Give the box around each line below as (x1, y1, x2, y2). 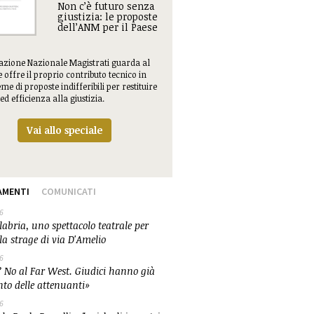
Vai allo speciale (26, 123, 102, 137)
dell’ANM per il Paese (57, 20, 158, 34)
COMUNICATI (41, 184, 96, 198)
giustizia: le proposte (57, 10, 158, 23)
